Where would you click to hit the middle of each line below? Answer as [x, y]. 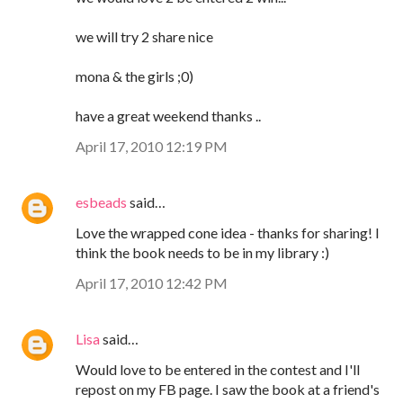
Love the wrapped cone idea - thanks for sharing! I [228, 232]
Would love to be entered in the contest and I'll [218, 369]
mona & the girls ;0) [134, 76]
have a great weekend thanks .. [168, 115]
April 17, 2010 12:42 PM [152, 282]
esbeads [101, 201]
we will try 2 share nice [144, 36]
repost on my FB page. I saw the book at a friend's [228, 389]
